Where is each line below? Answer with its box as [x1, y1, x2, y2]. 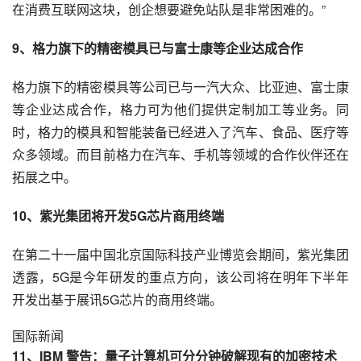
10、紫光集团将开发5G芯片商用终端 [12, 205, 224, 225]
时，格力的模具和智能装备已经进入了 [12, 122, 233, 141]
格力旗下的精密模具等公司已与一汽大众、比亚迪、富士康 [12, 77, 349, 96]
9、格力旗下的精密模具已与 [12, 38, 174, 57]
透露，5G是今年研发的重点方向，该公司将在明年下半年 [12, 267, 349, 286]
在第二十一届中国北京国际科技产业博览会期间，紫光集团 [12, 244, 349, 263]
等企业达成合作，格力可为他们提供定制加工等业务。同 [12, 99, 349, 118]
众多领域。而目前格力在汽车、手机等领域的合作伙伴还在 [12, 144, 349, 164]
